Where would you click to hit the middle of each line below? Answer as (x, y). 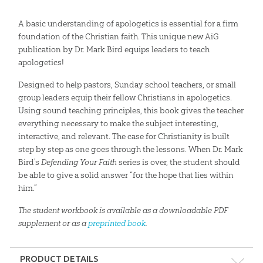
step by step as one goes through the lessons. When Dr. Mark (130, 149)
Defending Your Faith (79, 162)
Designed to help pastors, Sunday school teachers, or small (127, 84)
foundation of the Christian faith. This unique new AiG (118, 36)
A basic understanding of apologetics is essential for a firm (128, 23)
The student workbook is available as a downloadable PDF (123, 210)
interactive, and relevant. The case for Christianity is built (124, 136)
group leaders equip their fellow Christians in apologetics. (125, 97)
